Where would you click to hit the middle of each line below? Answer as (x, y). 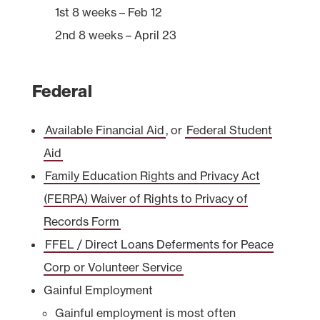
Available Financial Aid (104, 130)
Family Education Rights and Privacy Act (152, 175)
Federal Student (229, 130)
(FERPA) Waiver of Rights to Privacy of (145, 198)
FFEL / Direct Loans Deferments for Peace (159, 244)
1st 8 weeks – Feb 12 (108, 12)
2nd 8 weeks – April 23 (115, 35)
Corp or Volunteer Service (112, 267)
